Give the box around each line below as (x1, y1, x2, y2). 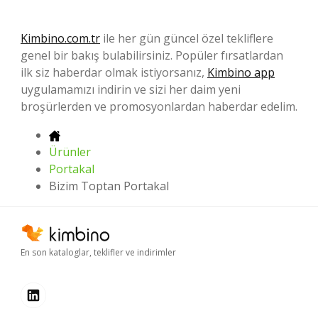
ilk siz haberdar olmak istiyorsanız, (21, 65, 207, 81)
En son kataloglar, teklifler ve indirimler (21, 246, 176, 258)
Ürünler (49, 144, 91, 160)
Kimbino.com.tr (21, 31, 100, 47)
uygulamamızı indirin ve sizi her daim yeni (21, 82, 241, 98)
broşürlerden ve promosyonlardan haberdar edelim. (21, 99, 297, 115)
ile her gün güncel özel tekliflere (100, 31, 273, 47)
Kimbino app (207, 65, 275, 81)
